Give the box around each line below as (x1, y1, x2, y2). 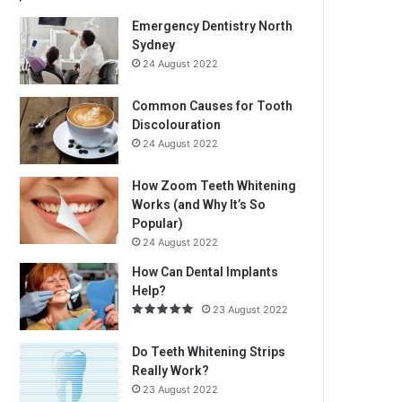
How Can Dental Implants (132, 265, 278, 279)
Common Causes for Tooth (132, 99, 293, 113)
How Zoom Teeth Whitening (132, 179, 296, 193)
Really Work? (132, 363, 209, 378)
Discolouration (132, 118, 221, 132)
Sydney (132, 38, 175, 52)
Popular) (132, 216, 183, 231)
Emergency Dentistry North (132, 19, 293, 33)
